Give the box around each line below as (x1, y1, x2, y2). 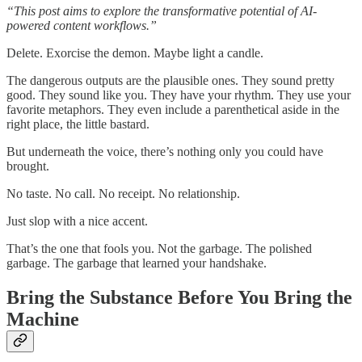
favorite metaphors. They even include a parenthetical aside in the (6, 103, 339, 117)
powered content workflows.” (6, 19, 157, 33)
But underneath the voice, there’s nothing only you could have (6, 145, 323, 159)
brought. (6, 159, 49, 174)
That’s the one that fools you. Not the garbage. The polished (6, 242, 312, 256)
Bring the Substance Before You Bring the (6, 287, 352, 309)
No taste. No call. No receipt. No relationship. (6, 187, 240, 201)
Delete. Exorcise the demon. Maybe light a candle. (6, 46, 263, 61)
